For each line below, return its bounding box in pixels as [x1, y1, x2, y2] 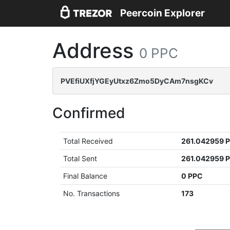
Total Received [63, 137, 113, 145]
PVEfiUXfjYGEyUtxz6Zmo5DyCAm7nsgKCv [61, 76, 213, 85]
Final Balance [63, 171, 108, 180]
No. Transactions [63, 189, 120, 198]
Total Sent [63, 154, 98, 163]
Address [52, 38, 139, 63]
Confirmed [52, 104, 125, 122]
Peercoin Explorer [120, 7, 205, 20]
